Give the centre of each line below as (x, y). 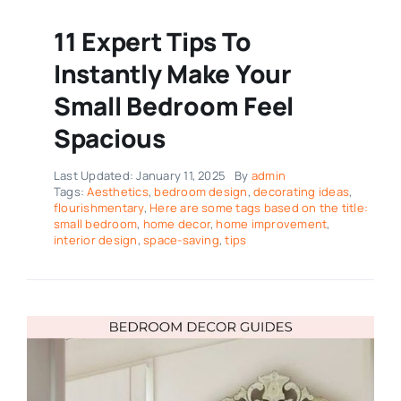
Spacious (109, 137)
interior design (95, 239)
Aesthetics (118, 191)
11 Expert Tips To (152, 41)
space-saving (181, 239)
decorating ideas (302, 191)
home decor (176, 223)
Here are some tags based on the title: (259, 207)
